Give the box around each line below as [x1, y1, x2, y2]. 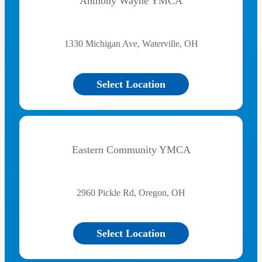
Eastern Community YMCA [71, 144, 191, 156]
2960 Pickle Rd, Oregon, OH [77, 188, 185, 198]
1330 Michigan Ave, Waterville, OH [64, 39, 198, 49]
